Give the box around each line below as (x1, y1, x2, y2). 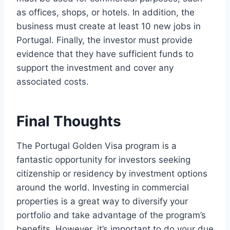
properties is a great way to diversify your (16, 196, 188, 207)
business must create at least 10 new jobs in (16, 21, 201, 32)
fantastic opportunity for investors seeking (16, 155, 190, 165)
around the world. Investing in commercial (16, 182, 189, 193)
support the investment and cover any (16, 63, 174, 73)
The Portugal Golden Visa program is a (16, 141, 177, 151)
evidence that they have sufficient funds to (16, 49, 194, 60)
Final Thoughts (16, 112, 121, 130)
